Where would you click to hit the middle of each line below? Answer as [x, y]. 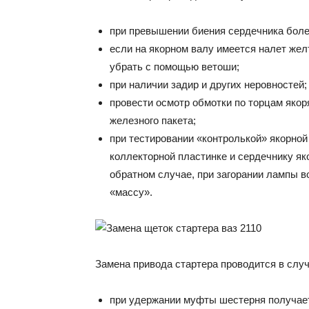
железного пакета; [153, 120]
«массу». [131, 192]
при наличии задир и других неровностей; [208, 84]
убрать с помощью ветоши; [175, 67]
